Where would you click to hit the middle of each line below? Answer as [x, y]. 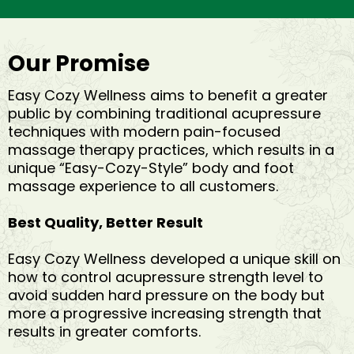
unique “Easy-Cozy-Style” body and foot [151, 168]
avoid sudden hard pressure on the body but [166, 296]
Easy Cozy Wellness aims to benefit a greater [168, 96]
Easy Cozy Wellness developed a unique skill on [174, 259]
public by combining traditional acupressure [164, 114]
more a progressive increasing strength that [165, 314]
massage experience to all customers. [143, 186]
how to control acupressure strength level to [166, 277]
